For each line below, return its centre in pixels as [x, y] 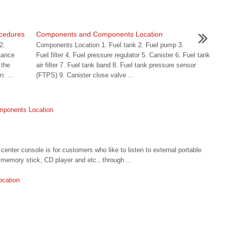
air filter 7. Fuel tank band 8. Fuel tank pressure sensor [116, 65]
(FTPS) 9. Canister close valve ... [85, 75]
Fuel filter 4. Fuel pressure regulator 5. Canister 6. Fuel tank [123, 55]
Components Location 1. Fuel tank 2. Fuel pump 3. [110, 45]
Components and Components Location [99, 34]
